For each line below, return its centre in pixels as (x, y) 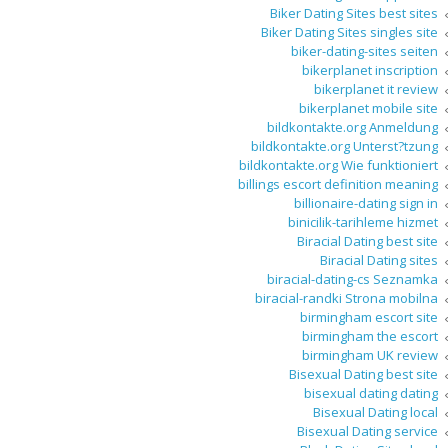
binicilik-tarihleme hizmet (363, 222)
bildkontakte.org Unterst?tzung (344, 146)
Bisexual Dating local (375, 412)
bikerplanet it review (376, 89)
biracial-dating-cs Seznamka (352, 279)
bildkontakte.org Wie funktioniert (338, 165)
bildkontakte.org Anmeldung (352, 127)
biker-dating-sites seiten (364, 51)
